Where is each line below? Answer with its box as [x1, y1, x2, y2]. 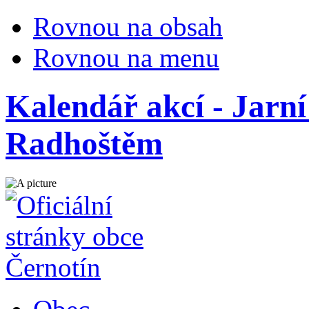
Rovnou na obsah [33, 12, 223, 41]
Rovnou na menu [33, 43, 219, 72]
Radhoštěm [6, 126, 163, 162]
